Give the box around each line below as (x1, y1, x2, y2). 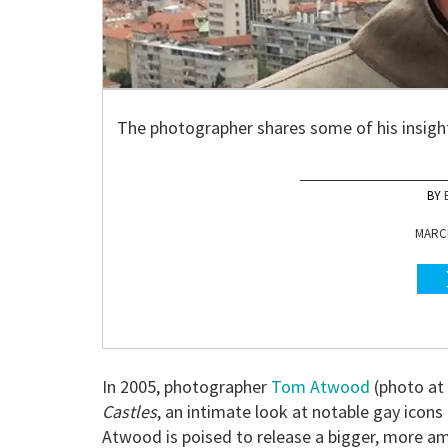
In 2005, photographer (102, 374, 271, 398)
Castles (102, 399, 157, 423)
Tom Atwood (271, 374, 370, 398)
